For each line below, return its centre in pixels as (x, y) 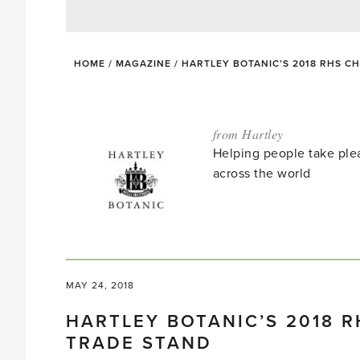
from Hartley (248, 134)
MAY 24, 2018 (100, 285)
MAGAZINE (143, 63)
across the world (262, 174)
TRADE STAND (139, 343)
